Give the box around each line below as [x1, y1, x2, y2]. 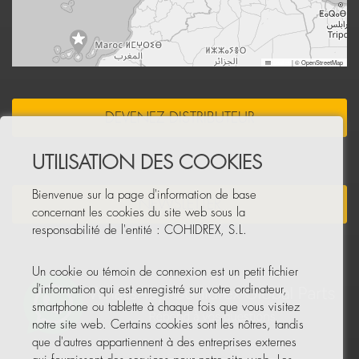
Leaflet [271, 58, 290, 67]
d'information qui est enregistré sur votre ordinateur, [32, 283, 287, 296]
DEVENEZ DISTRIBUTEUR [104, 111, 255, 125]
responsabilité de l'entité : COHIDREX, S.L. [32, 224, 247, 236]
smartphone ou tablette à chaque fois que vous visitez [32, 301, 300, 313]
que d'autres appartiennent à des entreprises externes [32, 336, 296, 349]
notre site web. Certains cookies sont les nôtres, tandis [32, 318, 304, 331]
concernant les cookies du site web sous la [32, 206, 245, 219]
